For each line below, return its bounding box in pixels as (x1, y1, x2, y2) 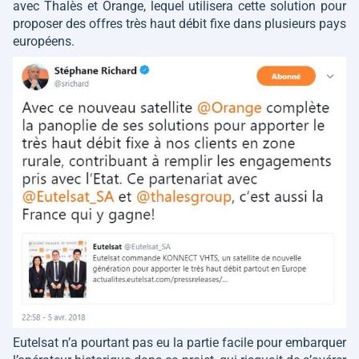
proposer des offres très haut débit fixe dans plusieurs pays (13, 16, 346, 32)
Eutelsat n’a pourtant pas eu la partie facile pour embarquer (13, 334, 346, 350)
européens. (13, 34, 75, 50)
